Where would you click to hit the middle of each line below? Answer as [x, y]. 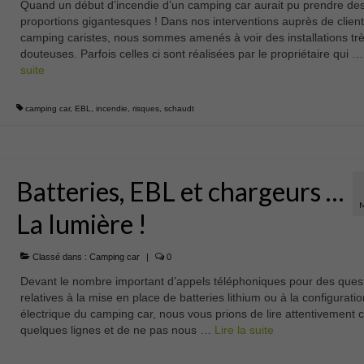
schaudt [179, 109]
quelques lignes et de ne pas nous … [117, 330]
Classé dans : [59, 257]
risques [145, 109]
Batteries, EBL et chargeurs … [180, 192]
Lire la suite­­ [244, 330]
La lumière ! [81, 224]
